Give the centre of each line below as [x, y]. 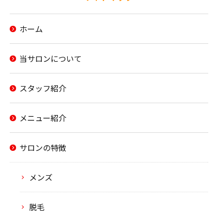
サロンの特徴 [43, 147]
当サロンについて [51, 58]
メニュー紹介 [43, 118]
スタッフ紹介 [43, 88]
